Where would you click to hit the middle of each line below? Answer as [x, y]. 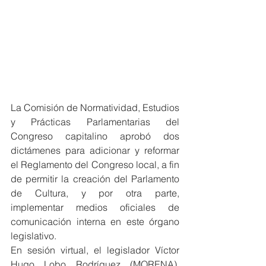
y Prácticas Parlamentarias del [95, 122]
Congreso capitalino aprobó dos [95, 136]
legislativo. [34, 236]
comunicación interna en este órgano [95, 222]
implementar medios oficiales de [95, 208]
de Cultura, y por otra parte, [95, 193]
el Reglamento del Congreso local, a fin [95, 165]
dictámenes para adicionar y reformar [95, 151]
